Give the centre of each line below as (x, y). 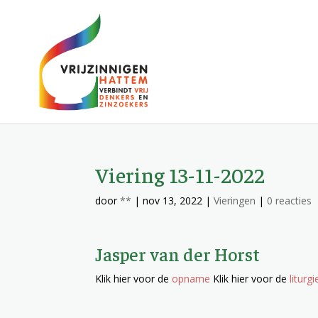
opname (191, 279)
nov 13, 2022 (173, 201)
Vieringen (235, 201)
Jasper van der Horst (178, 254)
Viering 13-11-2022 (180, 175)
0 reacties (290, 201)
